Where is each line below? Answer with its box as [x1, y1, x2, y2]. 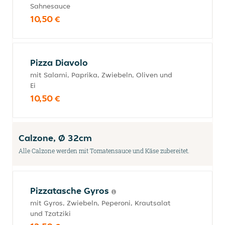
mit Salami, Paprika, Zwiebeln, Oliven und [30, 70, 172, 79]
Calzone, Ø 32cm [19, 132, 92, 144]
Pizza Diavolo [30, 57, 88, 68]
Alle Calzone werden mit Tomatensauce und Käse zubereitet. [19, 147, 189, 155]
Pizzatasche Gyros [30, 185, 111, 196]
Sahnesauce [30, 2, 70, 11]
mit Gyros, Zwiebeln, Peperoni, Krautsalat [30, 198, 171, 207]
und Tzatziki [30, 209, 71, 218]
